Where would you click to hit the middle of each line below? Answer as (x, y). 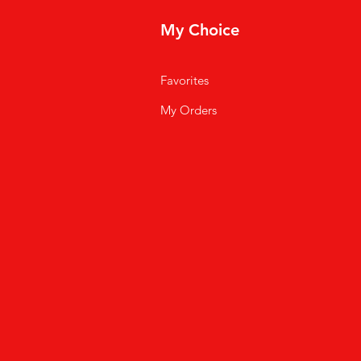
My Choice (199, 29)
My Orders (188, 110)
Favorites (184, 80)
